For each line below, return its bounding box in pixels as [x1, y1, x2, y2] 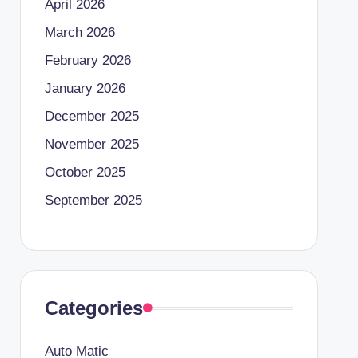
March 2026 [44, 25, 115, 40]
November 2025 [44, 137, 139, 152]
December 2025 [44, 109, 139, 124]
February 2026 [44, 53, 131, 68]
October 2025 [44, 165, 125, 180]
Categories [44, 297, 143, 319]
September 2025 [44, 193, 142, 208]
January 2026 [44, 81, 125, 96]
